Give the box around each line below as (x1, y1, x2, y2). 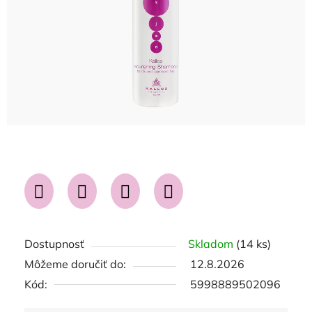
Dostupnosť (24, 237, 84, 251)
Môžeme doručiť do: (24, 257, 126, 271)
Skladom (188, 237, 236, 251)
